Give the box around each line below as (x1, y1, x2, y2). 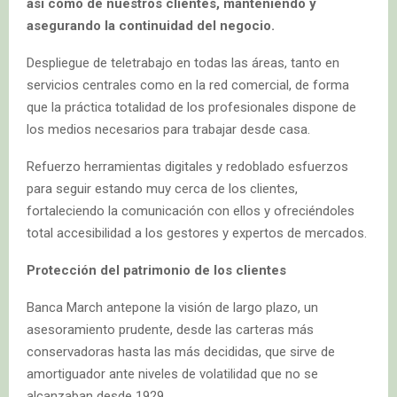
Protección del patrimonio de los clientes (27, 261, 286, 278)
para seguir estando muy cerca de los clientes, (27, 180, 298, 197)
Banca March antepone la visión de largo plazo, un (27, 299, 318, 315)
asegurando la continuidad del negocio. (27, 17, 275, 34)
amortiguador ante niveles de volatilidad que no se (27, 365, 318, 382)
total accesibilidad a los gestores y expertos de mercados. (27, 224, 367, 241)
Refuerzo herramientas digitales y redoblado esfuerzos (27, 158, 348, 175)
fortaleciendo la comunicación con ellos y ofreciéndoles (27, 202, 354, 219)
